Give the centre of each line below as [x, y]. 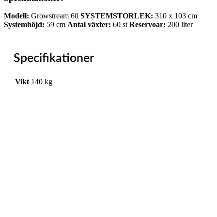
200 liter [179, 25]
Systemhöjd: [24, 25]
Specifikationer [54, 58]
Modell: [16, 16]
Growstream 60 [55, 16]
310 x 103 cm [175, 16]
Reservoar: [147, 25]
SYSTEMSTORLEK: [117, 16]
